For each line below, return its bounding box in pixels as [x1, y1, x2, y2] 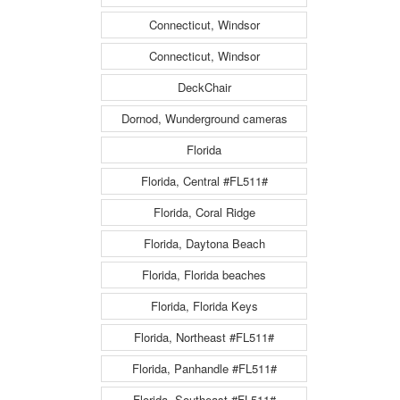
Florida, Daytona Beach [143, 235, 265, 253]
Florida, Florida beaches [142, 266, 266, 284]
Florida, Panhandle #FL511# [131, 360, 277, 378]
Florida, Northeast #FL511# [134, 329, 274, 346]
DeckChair [177, 79, 231, 96]
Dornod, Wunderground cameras [121, 110, 287, 128]
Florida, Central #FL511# [140, 172, 268, 190]
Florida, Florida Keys [150, 297, 258, 315]
